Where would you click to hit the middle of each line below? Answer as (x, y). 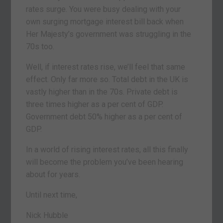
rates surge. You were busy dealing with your (104, 9)
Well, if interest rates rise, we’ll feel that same (106, 67)
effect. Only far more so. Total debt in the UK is (107, 79)
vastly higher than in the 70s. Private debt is (102, 92)
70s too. (40, 46)
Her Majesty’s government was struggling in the (109, 34)
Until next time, (52, 195)
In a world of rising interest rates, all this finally (107, 149)
